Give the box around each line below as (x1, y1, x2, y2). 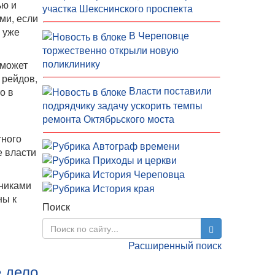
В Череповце (128, 28, 189, 43)
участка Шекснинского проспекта (42, 1, 193, 16)
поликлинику (42, 56, 100, 71)
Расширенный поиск (128, 238, 222, 253)
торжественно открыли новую (42, 43, 179, 58)
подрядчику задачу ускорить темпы (42, 98, 203, 113)
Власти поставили (128, 83, 212, 98)
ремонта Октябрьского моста (42, 112, 174, 126)
